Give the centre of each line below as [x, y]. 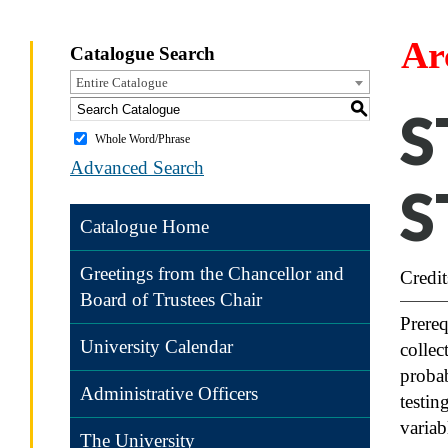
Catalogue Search [142, 53]
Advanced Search [137, 167]
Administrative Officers [169, 393]
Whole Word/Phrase [142, 138]
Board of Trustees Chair [171, 299]
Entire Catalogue [122, 82]
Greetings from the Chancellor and [212, 273]
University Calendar [156, 346]
